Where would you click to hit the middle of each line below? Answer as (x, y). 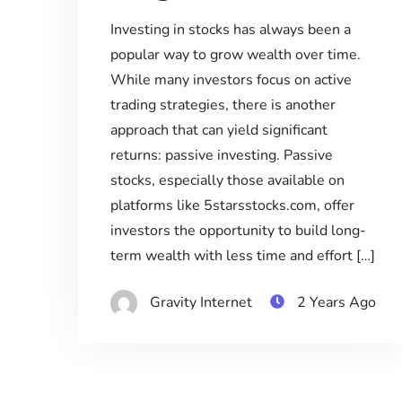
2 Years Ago (336, 303)
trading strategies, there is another (223, 105)
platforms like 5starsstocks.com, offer (232, 206)
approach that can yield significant (218, 131)
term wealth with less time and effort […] (242, 256)
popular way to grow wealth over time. (235, 55)
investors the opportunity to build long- (238, 231)
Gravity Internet (201, 303)
